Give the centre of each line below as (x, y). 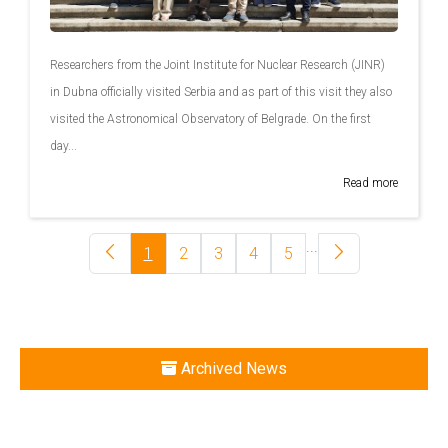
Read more (370, 182)
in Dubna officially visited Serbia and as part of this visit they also (221, 91)
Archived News (232, 368)
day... (64, 145)
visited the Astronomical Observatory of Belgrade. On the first (211, 118)
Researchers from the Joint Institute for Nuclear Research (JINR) (218, 64)
